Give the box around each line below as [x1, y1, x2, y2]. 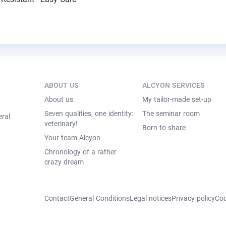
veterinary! [44, 120, 78, 128]
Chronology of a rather [44, 148, 117, 156]
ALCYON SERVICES [142, 81, 205, 89]
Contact [44, 194, 70, 202]
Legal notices [129, 194, 172, 202]
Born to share [142, 124, 186, 132]
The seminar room [142, 109, 200, 118]
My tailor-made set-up [142, 95, 211, 103]
